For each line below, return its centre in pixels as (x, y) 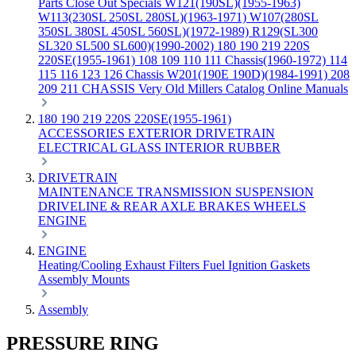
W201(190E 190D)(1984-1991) (249, 74)
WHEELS (280, 206)
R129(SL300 (285, 31)
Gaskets (290, 265)
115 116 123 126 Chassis (103, 74)
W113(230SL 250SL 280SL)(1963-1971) (144, 17)
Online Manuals (308, 89)
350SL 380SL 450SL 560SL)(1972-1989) (145, 31)
